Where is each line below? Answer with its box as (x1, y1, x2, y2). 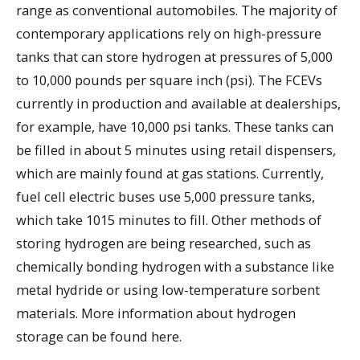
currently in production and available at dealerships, (16, 94, 341, 113)
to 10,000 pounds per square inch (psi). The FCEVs (16, 71, 322, 90)
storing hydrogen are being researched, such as (16, 234, 311, 253)
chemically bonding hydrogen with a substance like (16, 257, 334, 276)
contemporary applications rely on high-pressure (16, 24, 321, 43)
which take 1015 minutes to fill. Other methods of (16, 211, 321, 230)
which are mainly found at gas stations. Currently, (16, 164, 324, 183)
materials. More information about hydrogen (16, 304, 296, 323)
